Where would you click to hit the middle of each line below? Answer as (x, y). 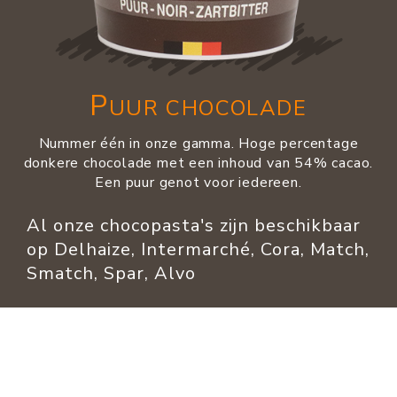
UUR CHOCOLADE (208, 109)
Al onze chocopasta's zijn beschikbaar (194, 226)
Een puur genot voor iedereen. (198, 183)
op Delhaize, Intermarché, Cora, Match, (198, 250)
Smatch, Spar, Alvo (111, 274)
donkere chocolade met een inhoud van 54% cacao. (198, 163)
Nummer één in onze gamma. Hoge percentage (198, 144)
